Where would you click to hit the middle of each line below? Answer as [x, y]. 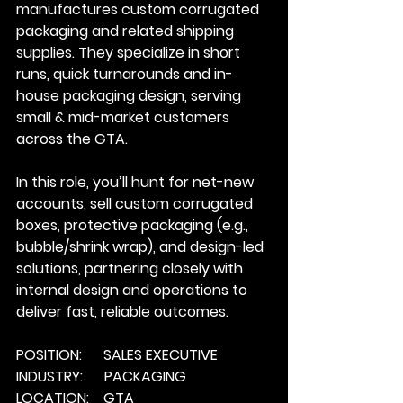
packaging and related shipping [127, 31]
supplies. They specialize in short [130, 53]
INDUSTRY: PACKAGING [101, 376]
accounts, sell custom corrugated [136, 204]
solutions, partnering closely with [131, 269]
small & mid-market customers [125, 117]
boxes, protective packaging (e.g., [134, 225]
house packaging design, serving [130, 96]
